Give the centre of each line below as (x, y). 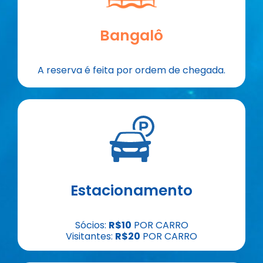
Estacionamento (131, 190)
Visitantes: (90, 237)
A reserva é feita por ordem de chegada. (131, 70)
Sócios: (92, 225)
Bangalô (131, 35)
